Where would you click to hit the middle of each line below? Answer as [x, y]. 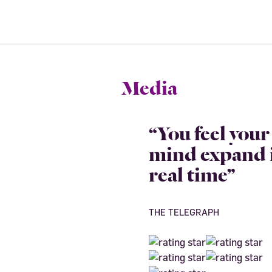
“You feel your [209, 131]
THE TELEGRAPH [184, 212]
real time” [192, 173]
